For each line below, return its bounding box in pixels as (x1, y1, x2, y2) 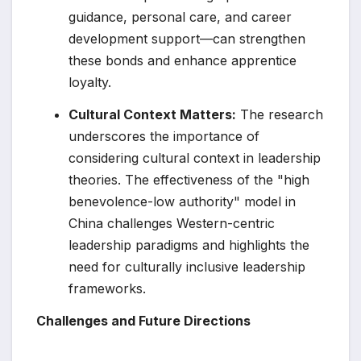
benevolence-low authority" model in (68, 193, 296, 210)
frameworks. (68, 280, 146, 297)
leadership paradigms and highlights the (68, 237, 309, 254)
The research (236, 106, 323, 123)
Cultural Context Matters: (68, 106, 236, 123)
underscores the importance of (68, 128, 259, 145)
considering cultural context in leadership (68, 150, 321, 167)
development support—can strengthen (68, 31, 305, 48)
